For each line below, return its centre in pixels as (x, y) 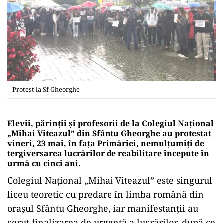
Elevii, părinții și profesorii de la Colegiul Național (111, 123)
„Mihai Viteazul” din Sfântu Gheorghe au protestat (109, 133)
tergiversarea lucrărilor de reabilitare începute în (108, 153)
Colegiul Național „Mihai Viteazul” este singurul (110, 180)
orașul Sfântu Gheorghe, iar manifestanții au (103, 208)
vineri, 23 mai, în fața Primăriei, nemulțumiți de (106, 143)
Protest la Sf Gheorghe (46, 89)
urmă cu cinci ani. (44, 163)
